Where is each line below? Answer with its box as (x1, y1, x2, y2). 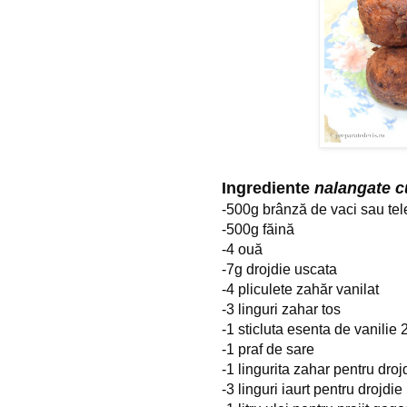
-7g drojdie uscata (222, 261, 337, 277)
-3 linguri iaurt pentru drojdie (222, 381, 402, 397)
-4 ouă (222, 241, 263, 257)
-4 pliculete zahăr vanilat (222, 281, 379, 297)
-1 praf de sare (222, 341, 314, 357)
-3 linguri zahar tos (222, 301, 341, 317)
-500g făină (222, 221, 294, 237)
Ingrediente (222, 178, 314, 197)
